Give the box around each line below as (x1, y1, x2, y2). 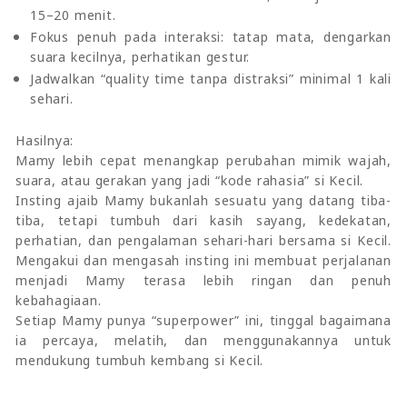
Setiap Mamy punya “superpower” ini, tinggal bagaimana (15, 311, 392, 329)
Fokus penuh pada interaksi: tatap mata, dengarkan (30, 27, 392, 45)
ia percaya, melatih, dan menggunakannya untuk (15, 331, 392, 349)
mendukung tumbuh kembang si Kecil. (15, 351, 264, 369)
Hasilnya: (15, 131, 74, 149)
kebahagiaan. (15, 291, 106, 309)
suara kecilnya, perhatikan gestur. (30, 47, 251, 65)
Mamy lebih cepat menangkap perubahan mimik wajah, (15, 151, 392, 169)
